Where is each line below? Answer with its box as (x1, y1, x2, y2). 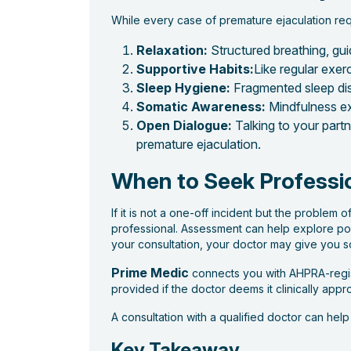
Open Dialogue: (136, 118, 232, 134)
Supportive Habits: (136, 61, 254, 78)
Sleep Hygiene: (136, 80, 230, 96)
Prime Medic (111, 265, 189, 281)
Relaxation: (136, 42, 208, 59)
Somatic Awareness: (136, 99, 266, 115)
